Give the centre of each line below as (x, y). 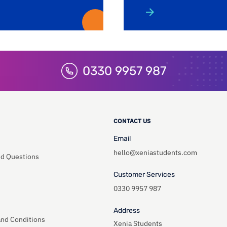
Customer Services (144, 175)
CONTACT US (132, 121)
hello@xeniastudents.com (155, 153)
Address (127, 211)
